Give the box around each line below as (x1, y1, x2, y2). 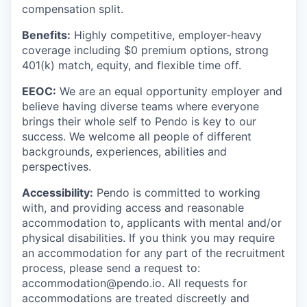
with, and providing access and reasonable (22, 200, 244, 214)
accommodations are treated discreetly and (22, 291, 249, 305)
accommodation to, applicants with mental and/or (22, 215, 282, 230)
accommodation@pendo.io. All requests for (22, 275, 247, 290)
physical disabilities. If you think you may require (22, 230, 275, 245)
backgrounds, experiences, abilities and (22, 144, 227, 158)
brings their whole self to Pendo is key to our (22, 114, 256, 128)
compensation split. (22, 1, 123, 16)
